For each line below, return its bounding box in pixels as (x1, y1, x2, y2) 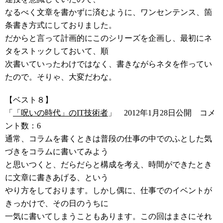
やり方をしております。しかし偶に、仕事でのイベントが (5, 186, 212, 195)
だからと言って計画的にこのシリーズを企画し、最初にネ (5, 34, 212, 42)
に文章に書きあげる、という (5, 173, 109, 182)
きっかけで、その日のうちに (5, 199, 109, 208)
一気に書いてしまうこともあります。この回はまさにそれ (5, 212, 212, 221)
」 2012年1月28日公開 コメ (108, 109, 216, 117)
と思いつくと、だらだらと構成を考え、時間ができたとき (5, 160, 212, 169)
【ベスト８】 (5, 96, 53, 104)
